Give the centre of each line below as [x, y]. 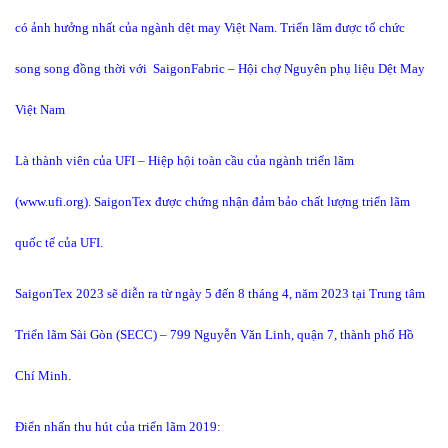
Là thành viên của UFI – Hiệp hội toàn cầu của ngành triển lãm [186, 160]
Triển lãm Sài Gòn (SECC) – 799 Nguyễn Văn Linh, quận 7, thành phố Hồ [214, 334]
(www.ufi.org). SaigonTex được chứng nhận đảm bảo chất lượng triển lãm [212, 201]
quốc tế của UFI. [59, 242]
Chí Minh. [43, 375]
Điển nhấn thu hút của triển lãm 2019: [118, 426]
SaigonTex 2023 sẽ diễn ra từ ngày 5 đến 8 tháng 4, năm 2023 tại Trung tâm [220, 293]
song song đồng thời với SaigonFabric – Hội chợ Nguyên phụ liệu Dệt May [220, 68]
